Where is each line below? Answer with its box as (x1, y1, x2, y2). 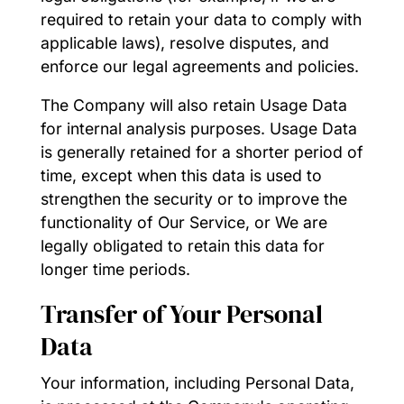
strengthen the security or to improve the (40, 189, 347, 209)
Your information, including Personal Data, (40, 372, 354, 392)
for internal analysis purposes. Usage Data (40, 119, 357, 139)
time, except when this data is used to (40, 166, 322, 186)
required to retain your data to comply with (40, 9, 362, 29)
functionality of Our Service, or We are (40, 213, 327, 233)
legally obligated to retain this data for (40, 236, 325, 256)
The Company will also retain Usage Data (40, 96, 347, 115)
